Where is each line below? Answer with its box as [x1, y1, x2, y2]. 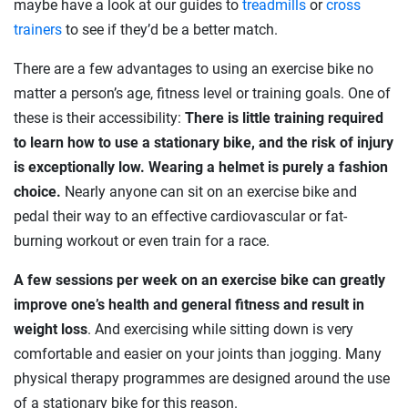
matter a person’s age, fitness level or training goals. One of [14, 85, 391, 103]
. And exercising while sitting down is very [87, 321, 353, 339]
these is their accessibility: [14, 109, 185, 127]
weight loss [14, 321, 87, 339]
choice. [14, 183, 61, 201]
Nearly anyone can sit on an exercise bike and [61, 183, 357, 201]
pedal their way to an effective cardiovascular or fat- [14, 208, 347, 226]
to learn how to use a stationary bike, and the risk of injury [14, 134, 393, 152]
